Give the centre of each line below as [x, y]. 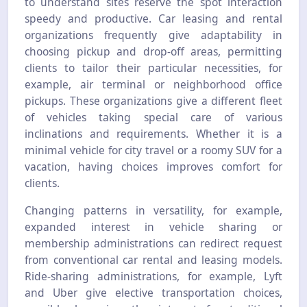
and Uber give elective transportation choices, [153, 292]
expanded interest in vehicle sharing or [153, 226]
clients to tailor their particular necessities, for [153, 67]
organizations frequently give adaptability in [153, 35]
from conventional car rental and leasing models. [153, 259]
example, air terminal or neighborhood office [153, 84]
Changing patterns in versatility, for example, [153, 210]
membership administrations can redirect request [153, 243]
